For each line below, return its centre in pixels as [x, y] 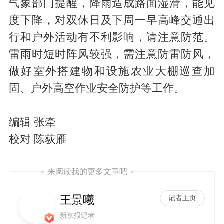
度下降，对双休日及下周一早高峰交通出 [112, 20]
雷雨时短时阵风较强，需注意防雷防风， [112, 54]
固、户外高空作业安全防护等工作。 [97, 88]
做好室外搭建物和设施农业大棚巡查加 [112, 71]
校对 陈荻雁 [38, 139]
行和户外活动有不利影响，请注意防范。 [112, 37]
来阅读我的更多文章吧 [87, 172]
